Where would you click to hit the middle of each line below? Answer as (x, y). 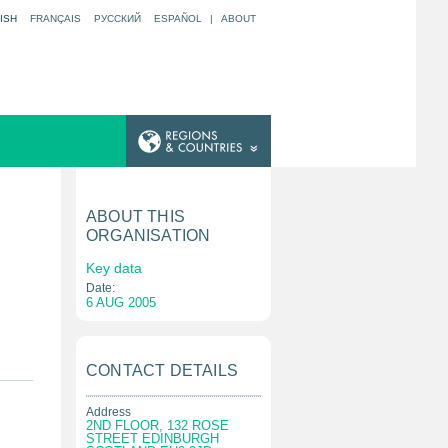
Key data (114, 268)
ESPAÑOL (178, 18)
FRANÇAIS (55, 18)
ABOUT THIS (135, 216)
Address (108, 412)
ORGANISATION (148, 235)
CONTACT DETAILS (162, 370)
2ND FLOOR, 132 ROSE (157, 425)
